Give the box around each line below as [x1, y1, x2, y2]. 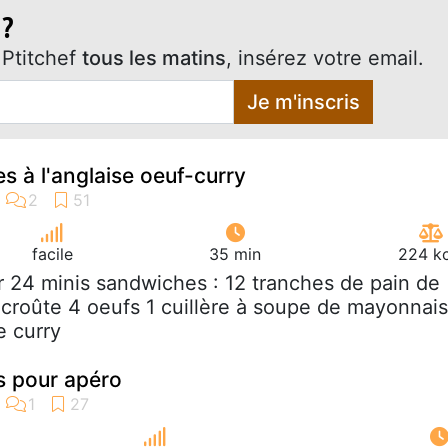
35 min [209, 243, 262, 264]
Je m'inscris [246, 89, 360, 114]
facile [31, 243, 73, 264]
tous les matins [82, 45, 226, 70]
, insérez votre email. [226, 45, 424, 70]
